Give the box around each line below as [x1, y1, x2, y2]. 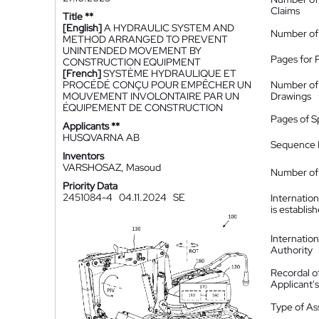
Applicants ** [63, 120, 120, 132]
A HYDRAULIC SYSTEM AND [104, 21, 234, 34]
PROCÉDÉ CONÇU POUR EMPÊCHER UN [63, 78, 251, 91]
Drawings [271, 90, 311, 103]
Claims [271, 4, 300, 17]
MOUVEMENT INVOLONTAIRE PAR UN [63, 90, 239, 103]
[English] [63, 21, 102, 34]
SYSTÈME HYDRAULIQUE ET [103, 67, 236, 80]
